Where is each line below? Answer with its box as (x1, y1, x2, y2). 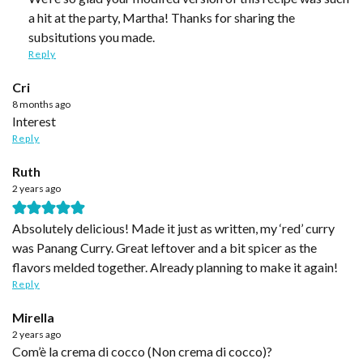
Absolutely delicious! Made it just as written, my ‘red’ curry (12, 220, 335, 236)
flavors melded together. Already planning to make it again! (12, 258, 338, 275)
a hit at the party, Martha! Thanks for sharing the (28, 9, 295, 25)
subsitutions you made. (28, 28, 155, 45)
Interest (16, 113, 56, 129)
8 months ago (12, 97, 70, 110)
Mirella (12, 309, 54, 325)
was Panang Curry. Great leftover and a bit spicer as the (12, 239, 317, 255)
